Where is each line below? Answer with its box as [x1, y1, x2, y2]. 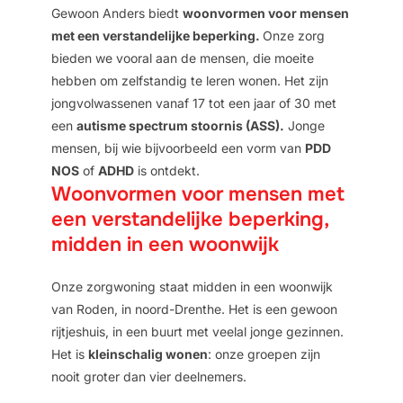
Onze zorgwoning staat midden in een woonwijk [50, 279, 333, 294]
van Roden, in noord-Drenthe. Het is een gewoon [50, 301, 337, 317]
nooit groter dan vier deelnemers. [50, 369, 246, 384]
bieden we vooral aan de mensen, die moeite [50, 50, 314, 66]
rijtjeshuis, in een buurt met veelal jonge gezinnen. [50, 324, 344, 339]
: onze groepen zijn [207, 346, 320, 362]
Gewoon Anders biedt [50, 5, 183, 21]
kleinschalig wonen [87, 346, 208, 362]
